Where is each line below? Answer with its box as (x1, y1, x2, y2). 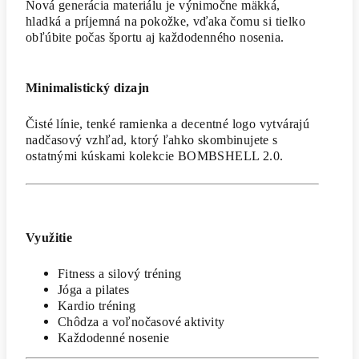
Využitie (26, 230, 73, 244)
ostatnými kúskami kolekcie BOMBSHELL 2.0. (26, 148, 284, 163)
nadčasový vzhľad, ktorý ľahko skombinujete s (26, 132, 278, 147)
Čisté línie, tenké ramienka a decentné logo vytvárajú (26, 116, 310, 131)
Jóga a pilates (58, 282, 130, 296)
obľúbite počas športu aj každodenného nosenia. (26, 30, 284, 44)
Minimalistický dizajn (26, 80, 150, 95)
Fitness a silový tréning (58, 266, 182, 280)
